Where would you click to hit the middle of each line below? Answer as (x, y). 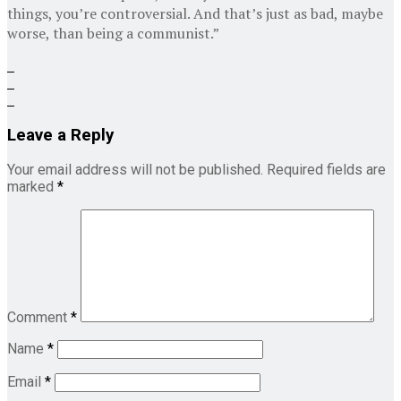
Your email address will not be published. (135, 170)
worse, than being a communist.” (113, 33)
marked (32, 187)
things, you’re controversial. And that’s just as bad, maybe (195, 13)
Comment (39, 318)
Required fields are (326, 170)
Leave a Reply (60, 135)
